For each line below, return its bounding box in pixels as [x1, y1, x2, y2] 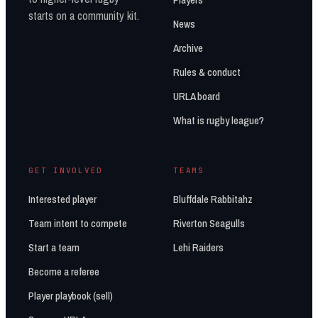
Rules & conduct [173, 65, 241, 79]
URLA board [173, 89, 220, 104]
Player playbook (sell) [28, 288, 113, 303]
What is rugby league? [173, 113, 264, 128]
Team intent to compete [28, 216, 127, 231]
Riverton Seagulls [173, 216, 245, 231]
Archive [173, 40, 203, 55]
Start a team [28, 240, 79, 255]
